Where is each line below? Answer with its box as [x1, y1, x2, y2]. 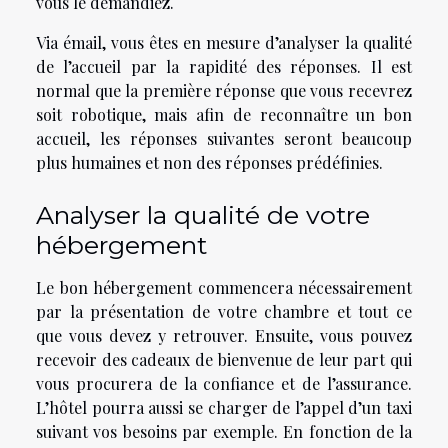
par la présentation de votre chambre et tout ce [36, 301, 412, 322]
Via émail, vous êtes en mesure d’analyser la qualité [36, 31, 412, 53]
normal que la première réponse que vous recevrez [36, 79, 412, 101]
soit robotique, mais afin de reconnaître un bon [36, 103, 412, 125]
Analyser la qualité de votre [36, 200, 370, 230]
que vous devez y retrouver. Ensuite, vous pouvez [36, 325, 412, 346]
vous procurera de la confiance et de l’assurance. [36, 373, 412, 394]
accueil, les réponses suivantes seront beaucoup [36, 127, 412, 149]
